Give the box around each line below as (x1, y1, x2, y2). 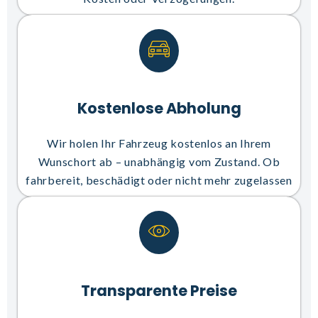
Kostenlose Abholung (77, 98, 241, 119)
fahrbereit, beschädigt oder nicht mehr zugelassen (26, 173, 292, 187)
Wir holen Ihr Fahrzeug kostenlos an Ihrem (47, 136, 271, 150)
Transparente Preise (81, 280, 237, 301)
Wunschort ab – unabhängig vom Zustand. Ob (38, 155, 280, 169)
